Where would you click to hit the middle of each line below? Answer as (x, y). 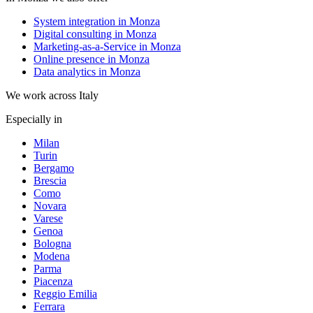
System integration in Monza (97, 22)
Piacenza (53, 282)
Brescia (50, 181)
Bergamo (54, 168)
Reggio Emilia (65, 294)
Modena (52, 256)
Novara (50, 206)
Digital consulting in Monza (95, 34)
